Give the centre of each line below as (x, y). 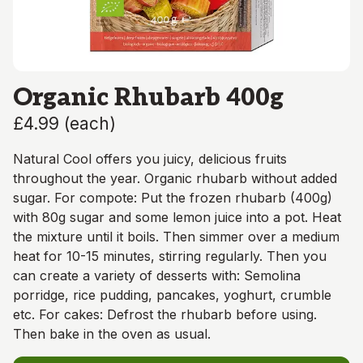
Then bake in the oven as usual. (112, 334)
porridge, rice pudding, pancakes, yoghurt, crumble (172, 295)
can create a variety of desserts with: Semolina (157, 275)
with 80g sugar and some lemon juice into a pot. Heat (177, 217)
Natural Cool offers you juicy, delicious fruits (150, 159)
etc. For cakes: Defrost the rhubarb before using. (165, 314)
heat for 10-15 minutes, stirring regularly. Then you (170, 256)
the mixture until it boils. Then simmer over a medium (176, 237)
